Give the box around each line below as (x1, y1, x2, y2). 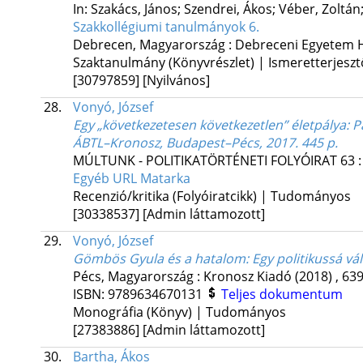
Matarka (139, 169, 190, 188)
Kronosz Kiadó (203, 267, 292, 286)
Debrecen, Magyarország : (72, 36, 235, 54)
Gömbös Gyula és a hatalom (72, 250, 246, 268)
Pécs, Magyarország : (72, 267, 203, 286)
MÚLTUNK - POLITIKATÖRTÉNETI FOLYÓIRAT (72, 152, 337, 170)
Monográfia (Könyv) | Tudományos (72, 303, 286, 322)
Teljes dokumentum (220, 285, 343, 304)
